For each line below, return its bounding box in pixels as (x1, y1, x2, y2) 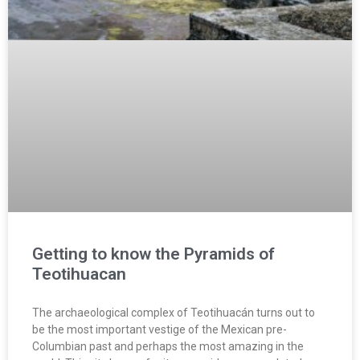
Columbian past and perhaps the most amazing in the (32, 339, 304, 353)
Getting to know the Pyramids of (32, 243, 275, 264)
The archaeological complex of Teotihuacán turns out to (32, 305, 315, 319)
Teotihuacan (32, 264, 126, 284)
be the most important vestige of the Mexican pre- (32, 322, 287, 336)
